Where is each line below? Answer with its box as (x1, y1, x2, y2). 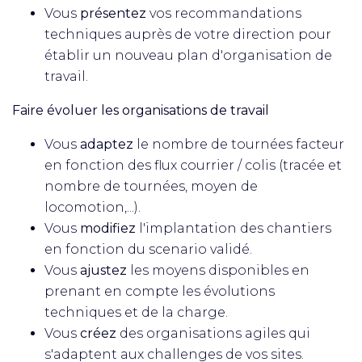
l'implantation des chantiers (136, 221, 331, 236)
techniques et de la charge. (44, 305, 228, 320)
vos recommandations (146, 6, 301, 21)
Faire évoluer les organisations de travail (12, 103, 269, 118)
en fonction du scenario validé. (44, 242, 252, 257)
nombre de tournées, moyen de (44, 179, 258, 194)
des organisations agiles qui (116, 326, 310, 341)
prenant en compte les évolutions (44, 284, 275, 299)
